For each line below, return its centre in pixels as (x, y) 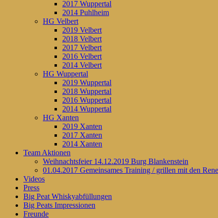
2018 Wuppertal (87, 91)
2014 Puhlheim (86, 13)
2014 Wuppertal (87, 109)
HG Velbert (61, 21)
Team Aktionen (47, 153)
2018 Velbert (82, 39)
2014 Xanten (82, 144)
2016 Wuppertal (87, 100)
